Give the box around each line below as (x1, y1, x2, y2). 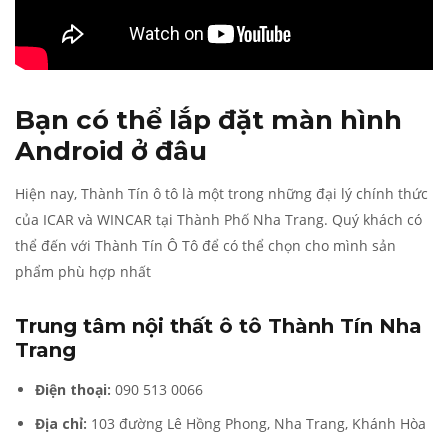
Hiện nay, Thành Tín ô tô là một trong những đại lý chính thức (15, 183, 428, 203)
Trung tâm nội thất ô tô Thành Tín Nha (15, 313, 422, 338)
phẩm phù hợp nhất (15, 261, 151, 281)
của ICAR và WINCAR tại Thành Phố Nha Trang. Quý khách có (15, 209, 422, 229)
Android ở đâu (15, 134, 207, 167)
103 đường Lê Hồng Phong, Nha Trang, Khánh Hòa (91, 413, 426, 433)
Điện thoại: (35, 379, 111, 399)
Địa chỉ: (35, 413, 91, 433)
